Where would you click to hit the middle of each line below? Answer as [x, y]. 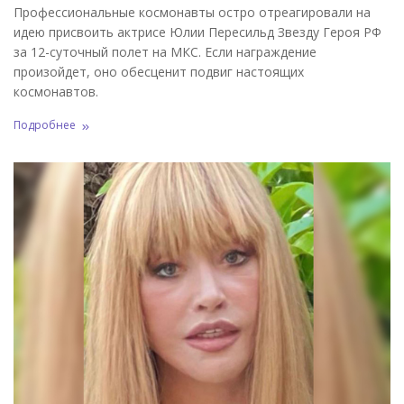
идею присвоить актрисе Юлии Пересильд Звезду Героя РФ [197, 32]
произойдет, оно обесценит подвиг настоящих [159, 72]
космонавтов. [56, 92]
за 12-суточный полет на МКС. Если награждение [165, 52]
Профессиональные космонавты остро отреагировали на [192, 13]
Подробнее [45, 124]
